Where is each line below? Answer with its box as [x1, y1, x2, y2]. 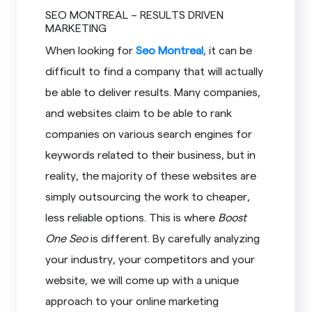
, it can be [203, 42, 253, 56]
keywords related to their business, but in [45, 147, 256, 161]
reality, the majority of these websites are [45, 168, 257, 182]
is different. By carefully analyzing [88, 231, 260, 244]
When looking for [45, 42, 136, 56]
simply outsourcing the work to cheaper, [45, 189, 251, 203]
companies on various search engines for [45, 126, 253, 140]
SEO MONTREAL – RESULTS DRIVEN [45, 7, 224, 21]
